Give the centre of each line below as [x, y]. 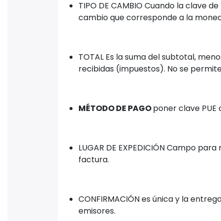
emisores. [97, 211]
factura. [94, 160]
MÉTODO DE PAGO [116, 109]
